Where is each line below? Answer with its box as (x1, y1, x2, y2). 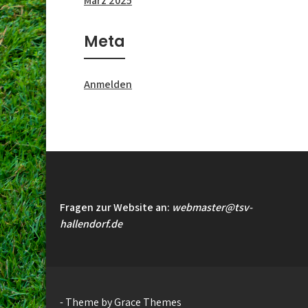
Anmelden (84, 77, 132, 91)
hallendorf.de (60, 217, 122, 231)
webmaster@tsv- (172, 200, 252, 214)
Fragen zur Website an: (60, 200, 172, 214)
